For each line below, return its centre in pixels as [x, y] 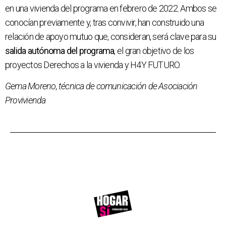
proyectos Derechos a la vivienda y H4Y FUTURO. [93, 65]
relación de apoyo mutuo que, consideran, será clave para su [111, 37]
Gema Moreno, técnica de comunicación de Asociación [101, 86]
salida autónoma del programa [60, 51]
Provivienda [25, 100]
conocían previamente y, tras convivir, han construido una [105, 23]
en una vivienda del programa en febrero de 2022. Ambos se [111, 9]
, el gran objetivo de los [154, 51]
